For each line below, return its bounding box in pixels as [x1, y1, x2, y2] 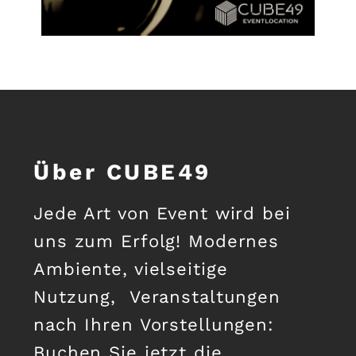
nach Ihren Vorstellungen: [33, 315, 275, 335]
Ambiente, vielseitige [33, 259, 228, 280]
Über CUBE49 [33, 159, 211, 186]
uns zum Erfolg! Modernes [33, 231, 280, 252]
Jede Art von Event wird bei [33, 203, 291, 224]
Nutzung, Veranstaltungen [33, 287, 281, 308]
